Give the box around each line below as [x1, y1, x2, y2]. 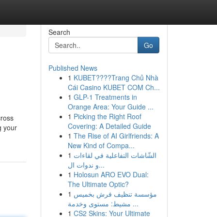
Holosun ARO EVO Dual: [73, 170, 149, 179]
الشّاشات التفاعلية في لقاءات [73, 150, 156, 160]
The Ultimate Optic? [67, 179, 129, 189]
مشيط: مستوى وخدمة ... [130, 199, 139, 208]
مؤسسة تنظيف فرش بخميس [73, 189, 157, 199]
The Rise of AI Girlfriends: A [73, 131, 159, 140]
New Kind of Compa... [67, 140, 135, 150]
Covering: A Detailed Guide [67, 121, 151, 131]
